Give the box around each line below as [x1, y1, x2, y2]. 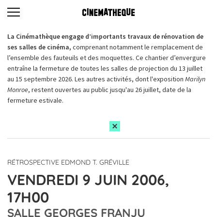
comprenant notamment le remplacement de [73, 43, 203, 51]
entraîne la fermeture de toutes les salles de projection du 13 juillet [7, 64, 202, 73]
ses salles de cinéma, [7, 43, 73, 51]
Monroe [7, 85, 28, 94]
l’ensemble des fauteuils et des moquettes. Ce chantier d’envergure [7, 53, 206, 62]
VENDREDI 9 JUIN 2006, [7, 170, 169, 189]
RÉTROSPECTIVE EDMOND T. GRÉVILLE [7, 158, 129, 167]
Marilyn [185, 75, 205, 83]
